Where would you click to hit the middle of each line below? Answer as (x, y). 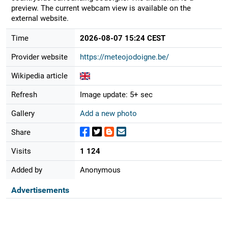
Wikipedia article (39, 76)
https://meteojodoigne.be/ (124, 57)
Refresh (24, 94)
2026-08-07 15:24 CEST (122, 38)
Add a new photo (108, 113)
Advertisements (40, 190)
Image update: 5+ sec (116, 94)
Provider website (39, 57)
